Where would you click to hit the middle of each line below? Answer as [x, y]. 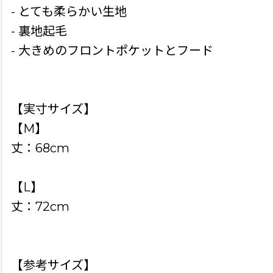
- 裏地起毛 [39, 31]
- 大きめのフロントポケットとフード [112, 51]
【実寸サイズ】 [53, 109]
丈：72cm [40, 207]
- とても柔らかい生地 [69, 12]
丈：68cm [40, 148]
